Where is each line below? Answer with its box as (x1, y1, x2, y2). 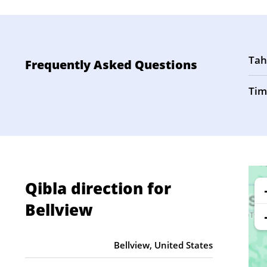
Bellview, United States (114, 239, 213, 251)
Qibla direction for (25, 178, 171, 199)
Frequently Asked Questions (25, 57, 197, 73)
